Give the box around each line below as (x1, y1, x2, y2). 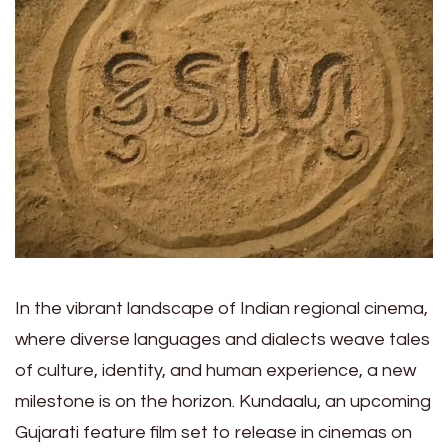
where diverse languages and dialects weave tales (15, 330, 430, 350)
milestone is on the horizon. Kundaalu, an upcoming (15, 392, 431, 412)
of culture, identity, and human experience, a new (15, 361, 416, 381)
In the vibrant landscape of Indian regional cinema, (15, 299, 428, 319)
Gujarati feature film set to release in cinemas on (15, 423, 412, 443)
